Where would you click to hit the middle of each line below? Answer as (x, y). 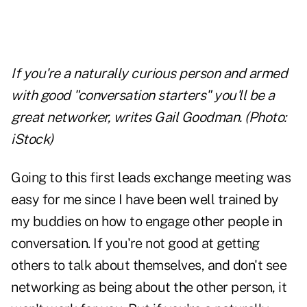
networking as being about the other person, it (149, 287)
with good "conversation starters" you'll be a (143, 96)
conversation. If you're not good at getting (135, 244)
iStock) (34, 139)
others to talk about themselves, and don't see (149, 266)
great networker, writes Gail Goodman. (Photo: (149, 118)
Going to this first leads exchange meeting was (151, 178)
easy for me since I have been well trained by (145, 200)
